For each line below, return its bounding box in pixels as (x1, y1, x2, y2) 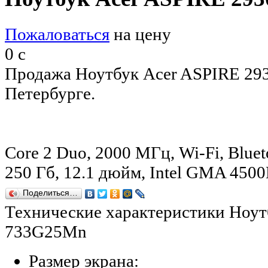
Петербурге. (5, 83, 95, 103)
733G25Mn (5, 221, 87, 241)
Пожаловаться (5, 24, 109, 44)
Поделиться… (23, 188, 78, 197)
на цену (109, 24, 171, 44)
